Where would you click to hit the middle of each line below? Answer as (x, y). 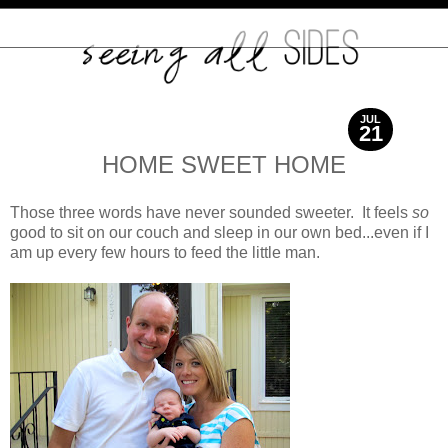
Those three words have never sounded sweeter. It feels (211, 213)
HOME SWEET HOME (224, 165)
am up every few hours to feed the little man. (165, 253)
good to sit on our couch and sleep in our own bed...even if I (219, 233)
